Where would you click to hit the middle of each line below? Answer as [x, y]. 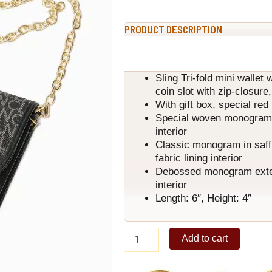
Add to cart [205, 238]
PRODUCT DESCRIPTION [173, 29]
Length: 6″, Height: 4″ [203, 199]
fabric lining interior [199, 158]
